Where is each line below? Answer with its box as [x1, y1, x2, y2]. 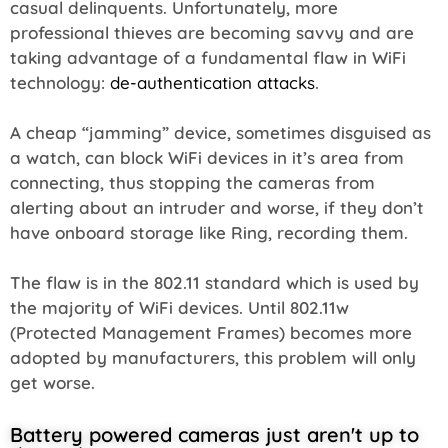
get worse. [10, 371, 95, 393]
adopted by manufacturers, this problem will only [10, 346, 416, 368]
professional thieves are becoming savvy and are [10, 21, 414, 43]
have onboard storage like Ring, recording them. [10, 221, 408, 243]
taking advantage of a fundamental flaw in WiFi [10, 46, 406, 68]
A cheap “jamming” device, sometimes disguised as [10, 121, 431, 143]
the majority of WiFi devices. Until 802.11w [10, 296, 349, 318]
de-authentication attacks [110, 71, 315, 93]
